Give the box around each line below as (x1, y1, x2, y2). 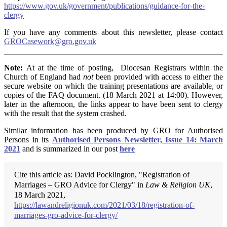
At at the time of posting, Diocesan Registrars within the (26, 63, 223, 72)
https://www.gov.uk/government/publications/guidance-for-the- (4, 2, 205, 11)
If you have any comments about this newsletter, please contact (4, 28, 223, 37)
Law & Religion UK (145, 180, 210, 190)
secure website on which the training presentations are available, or (4, 82, 223, 91)
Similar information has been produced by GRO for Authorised (4, 126, 223, 135)
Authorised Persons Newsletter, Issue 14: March (52, 135, 223, 144)
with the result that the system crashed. (4, 109, 127, 118)
